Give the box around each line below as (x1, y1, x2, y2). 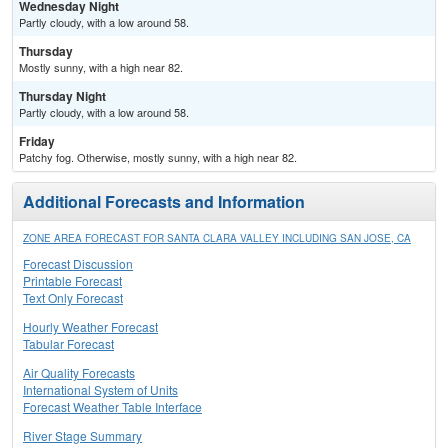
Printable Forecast (23, 272, 122, 290)
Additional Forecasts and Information (23, 190, 305, 214)
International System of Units (23, 381, 178, 399)
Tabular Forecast (23, 335, 114, 353)
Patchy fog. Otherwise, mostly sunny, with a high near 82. (19, 149, 297, 166)
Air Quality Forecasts (23, 364, 135, 382)
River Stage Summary (23, 427, 142, 445)
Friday (19, 132, 55, 151)
